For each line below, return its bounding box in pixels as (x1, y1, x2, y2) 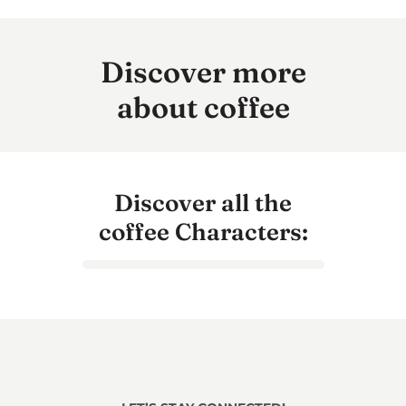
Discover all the (114, 188, 292, 218)
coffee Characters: (98, 217, 308, 247)
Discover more (100, 54, 306, 91)
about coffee (116, 90, 290, 126)
